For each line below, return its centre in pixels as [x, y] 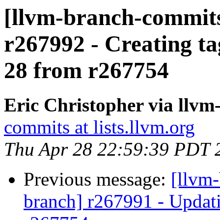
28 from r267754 [86, 70]
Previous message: [97, 179]
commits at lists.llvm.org [99, 127]
